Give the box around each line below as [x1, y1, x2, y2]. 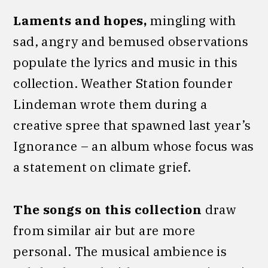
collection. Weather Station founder [13, 75, 233, 92]
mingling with [146, 12, 236, 29]
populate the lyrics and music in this [13, 54, 237, 71]
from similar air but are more [13, 221, 196, 239]
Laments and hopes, [13, 12, 147, 29]
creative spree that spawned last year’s [13, 117, 251, 134]
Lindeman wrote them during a [13, 96, 208, 113]
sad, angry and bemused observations [13, 33, 249, 50]
